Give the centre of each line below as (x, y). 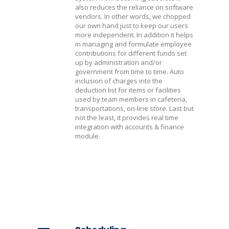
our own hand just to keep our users (132, 26)
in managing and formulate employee (133, 44)
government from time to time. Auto (130, 72)
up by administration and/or (119, 62)
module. (88, 136)
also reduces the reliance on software (134, 7)
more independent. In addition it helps (134, 35)
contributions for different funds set (131, 53)
